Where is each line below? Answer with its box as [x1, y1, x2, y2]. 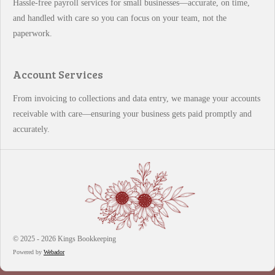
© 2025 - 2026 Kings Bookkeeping [13, 234, 116, 244]
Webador [44, 249, 64, 256]
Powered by [13, 249, 44, 256]
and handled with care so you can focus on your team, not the [13, 14, 227, 23]
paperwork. [13, 29, 52, 38]
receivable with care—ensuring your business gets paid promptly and [13, 109, 252, 118]
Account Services [13, 67, 108, 82]
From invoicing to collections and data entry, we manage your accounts [13, 94, 260, 103]
